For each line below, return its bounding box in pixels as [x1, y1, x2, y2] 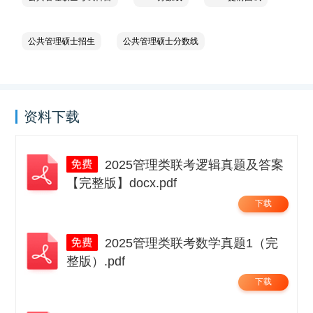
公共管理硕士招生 [28, 36, 96, 46]
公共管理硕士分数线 [123, 36, 199, 46]
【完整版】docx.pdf [66, 175, 177, 190]
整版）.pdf [66, 254, 126, 269]
